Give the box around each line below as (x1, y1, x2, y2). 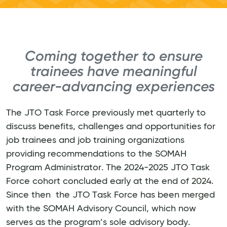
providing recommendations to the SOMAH (6, 149, 186, 159)
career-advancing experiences (12, 78, 215, 95)
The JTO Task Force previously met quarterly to (6, 108, 206, 118)
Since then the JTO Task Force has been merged (6, 190, 215, 200)
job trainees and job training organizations (6, 135, 184, 145)
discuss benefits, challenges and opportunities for (6, 122, 215, 131)
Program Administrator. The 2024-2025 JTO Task (6, 163, 210, 172)
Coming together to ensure (24, 47, 203, 64)
